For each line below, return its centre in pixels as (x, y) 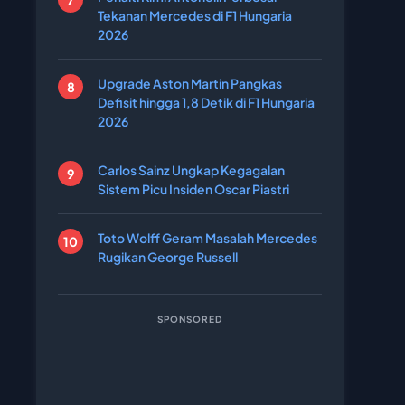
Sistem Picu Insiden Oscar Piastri (193, 189)
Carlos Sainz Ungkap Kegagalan (191, 170)
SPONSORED (190, 319)
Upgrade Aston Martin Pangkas (190, 83)
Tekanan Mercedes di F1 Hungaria (195, 15)
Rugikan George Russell (168, 257)
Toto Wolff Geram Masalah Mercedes (207, 238)
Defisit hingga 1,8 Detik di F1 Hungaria (206, 102)
